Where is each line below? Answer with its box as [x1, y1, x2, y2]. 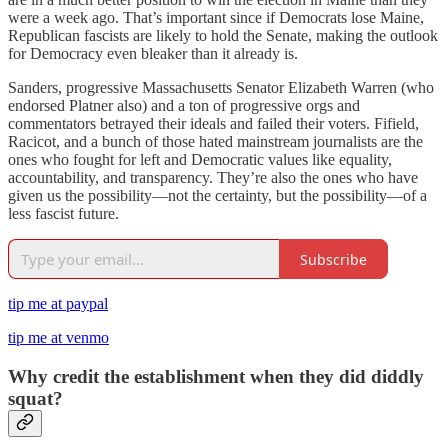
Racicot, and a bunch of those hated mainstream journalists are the [8, 133, 423, 151]
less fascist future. [8, 205, 119, 223]
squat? [8, 387, 63, 409]
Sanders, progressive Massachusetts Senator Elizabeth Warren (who [8, 79, 434, 97]
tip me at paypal [8, 295, 108, 313]
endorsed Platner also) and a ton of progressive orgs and [8, 97, 360, 115]
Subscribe [300, 249, 367, 269]
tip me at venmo [8, 329, 109, 347]
